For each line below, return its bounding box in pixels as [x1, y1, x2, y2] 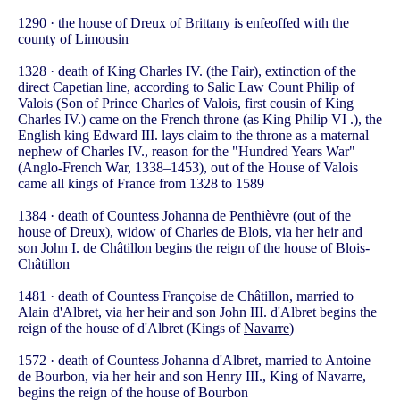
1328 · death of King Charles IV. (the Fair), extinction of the [18, 63, 356, 79]
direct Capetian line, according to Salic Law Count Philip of [18, 79, 354, 96]
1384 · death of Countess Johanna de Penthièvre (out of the [18, 208, 351, 224]
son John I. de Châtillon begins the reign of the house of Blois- [18, 240, 370, 256]
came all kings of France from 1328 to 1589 [18, 176, 264, 192]
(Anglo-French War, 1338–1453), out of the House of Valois [18, 160, 358, 176]
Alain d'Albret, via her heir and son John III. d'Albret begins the [18, 304, 377, 321]
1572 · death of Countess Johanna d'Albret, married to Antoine [18, 353, 371, 369]
